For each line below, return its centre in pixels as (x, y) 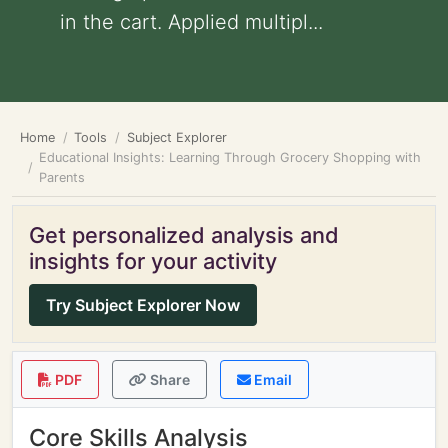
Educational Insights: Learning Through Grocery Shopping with (230, 157)
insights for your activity (153, 261)
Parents (62, 177)
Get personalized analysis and (184, 235)
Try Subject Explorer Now (143, 305)
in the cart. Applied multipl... (191, 22)
